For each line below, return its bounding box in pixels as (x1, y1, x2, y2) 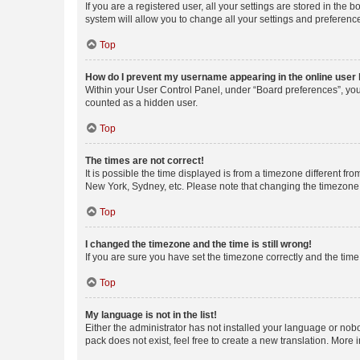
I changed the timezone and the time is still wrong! (85, 239, 312, 250)
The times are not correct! (85, 155, 204, 166)
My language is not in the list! (85, 309, 217, 321)
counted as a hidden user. (85, 97, 198, 108)
